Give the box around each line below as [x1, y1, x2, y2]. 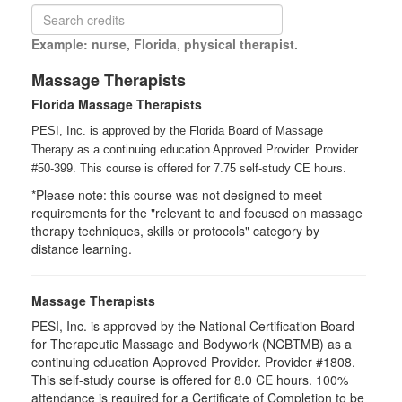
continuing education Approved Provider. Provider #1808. [31, 352, 355, 371]
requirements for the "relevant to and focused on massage [31, 203, 363, 222]
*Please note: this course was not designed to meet [31, 185, 322, 204]
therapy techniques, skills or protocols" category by [31, 221, 319, 240]
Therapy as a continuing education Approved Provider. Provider [31, 142, 358, 156]
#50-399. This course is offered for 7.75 [31, 161, 240, 175]
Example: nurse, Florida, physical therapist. [31, 34, 298, 53]
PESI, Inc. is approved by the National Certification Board [31, 316, 354, 335]
